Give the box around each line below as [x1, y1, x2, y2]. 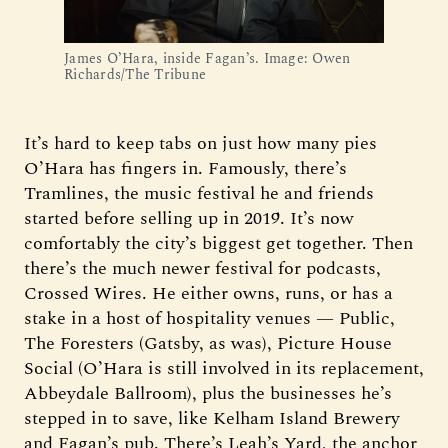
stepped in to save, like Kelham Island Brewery [24, 405, 400, 432]
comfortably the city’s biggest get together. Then [24, 230, 413, 257]
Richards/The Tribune [64, 64, 206, 85]
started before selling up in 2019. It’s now [24, 205, 354, 232]
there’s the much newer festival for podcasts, [24, 255, 381, 282]
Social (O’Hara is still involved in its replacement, [24, 355, 424, 382]
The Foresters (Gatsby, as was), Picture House [24, 330, 392, 357]
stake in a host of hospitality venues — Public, [24, 305, 395, 332]
